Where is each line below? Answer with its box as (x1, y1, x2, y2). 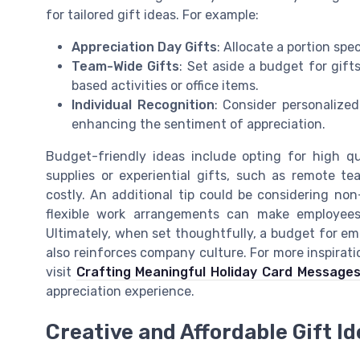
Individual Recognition (72, 97, 215, 113)
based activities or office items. (72, 78, 259, 94)
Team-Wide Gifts (72, 59, 180, 75)
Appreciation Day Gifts (72, 39, 217, 55)
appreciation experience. (46, 284, 194, 300)
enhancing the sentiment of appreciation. (72, 117, 325, 133)
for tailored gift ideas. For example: (46, 7, 259, 23)
